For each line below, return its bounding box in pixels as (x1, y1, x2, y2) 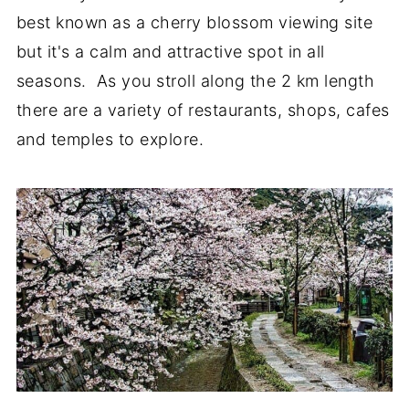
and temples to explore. (16, 129, 204, 149)
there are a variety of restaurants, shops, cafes (16, 100, 390, 120)
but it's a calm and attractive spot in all (16, 41, 325, 61)
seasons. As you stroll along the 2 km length (16, 70, 375, 90)
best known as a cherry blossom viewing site (16, 12, 373, 32)
